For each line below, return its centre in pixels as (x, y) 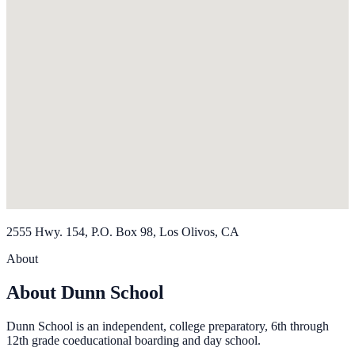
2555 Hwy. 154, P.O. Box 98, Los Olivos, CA (123, 232)
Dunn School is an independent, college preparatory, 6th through (168, 326)
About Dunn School (85, 293)
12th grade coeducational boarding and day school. (134, 341)
